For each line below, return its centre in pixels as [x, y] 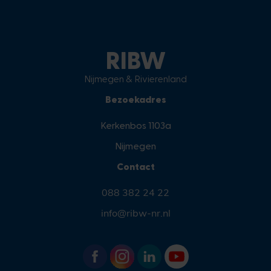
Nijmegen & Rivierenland [135, 79]
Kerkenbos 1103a [135, 125]
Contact [135, 166]
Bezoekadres [135, 99]
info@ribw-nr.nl [135, 213]
